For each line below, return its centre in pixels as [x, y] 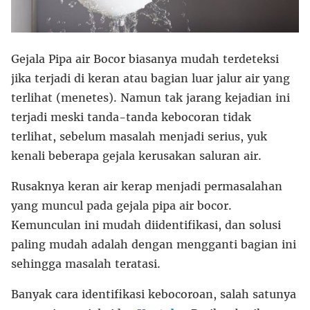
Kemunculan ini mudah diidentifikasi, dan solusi [146, 225]
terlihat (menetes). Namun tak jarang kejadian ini [151, 97]
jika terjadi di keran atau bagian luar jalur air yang [151, 78]
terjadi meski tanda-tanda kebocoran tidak [131, 117]
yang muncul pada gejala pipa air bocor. [121, 205]
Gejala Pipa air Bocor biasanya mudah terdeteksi [145, 58]
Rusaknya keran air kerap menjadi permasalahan [147, 186]
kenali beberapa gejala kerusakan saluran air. [136, 155]
